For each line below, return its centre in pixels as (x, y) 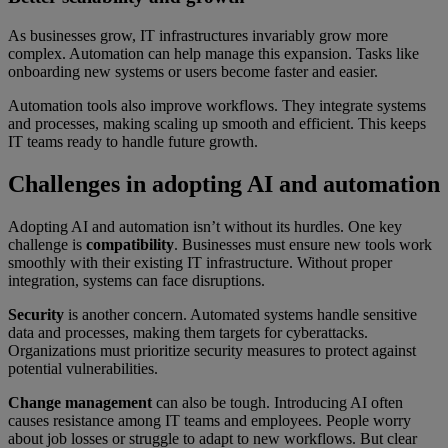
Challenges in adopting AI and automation (224, 183)
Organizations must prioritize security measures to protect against (212, 350)
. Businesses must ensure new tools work (303, 244)
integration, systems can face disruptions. (136, 280)
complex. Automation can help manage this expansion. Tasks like (213, 54)
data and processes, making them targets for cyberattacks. (188, 332)
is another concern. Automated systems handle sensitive (240, 314)
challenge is (45, 244)
